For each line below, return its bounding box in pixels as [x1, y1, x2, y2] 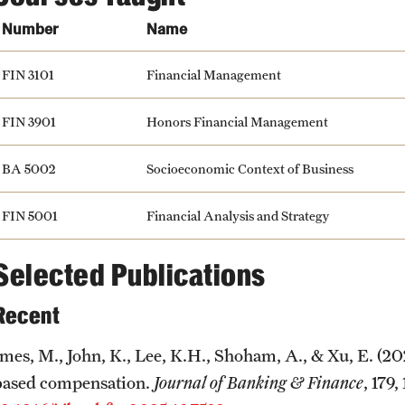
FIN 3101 [2, 66, 54, 82]
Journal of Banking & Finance [154, 372, 363, 392]
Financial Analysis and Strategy [146, 207, 329, 223]
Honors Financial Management [146, 113, 328, 129]
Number [2, 19, 59, 38]
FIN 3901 [2, 113, 56, 129]
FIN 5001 [2, 207, 58, 223]
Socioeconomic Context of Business [146, 160, 353, 176]
